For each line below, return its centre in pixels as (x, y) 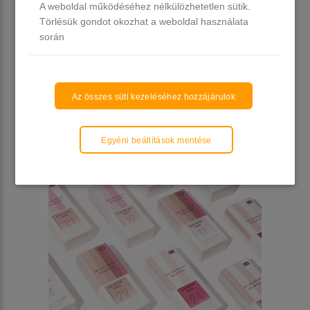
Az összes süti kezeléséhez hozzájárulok (153, 97)
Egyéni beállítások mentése (156, 140)
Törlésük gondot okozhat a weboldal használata (144, 21)
